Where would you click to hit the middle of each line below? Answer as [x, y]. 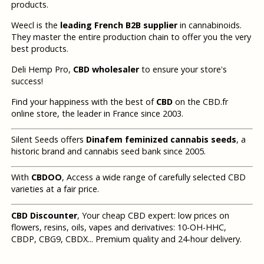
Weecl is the [35, 25]
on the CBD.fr [200, 102]
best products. [39, 49]
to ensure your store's [183, 70]
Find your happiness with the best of [83, 102]
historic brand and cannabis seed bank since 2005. [108, 151]
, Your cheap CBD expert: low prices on [153, 215]
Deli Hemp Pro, [42, 70]
